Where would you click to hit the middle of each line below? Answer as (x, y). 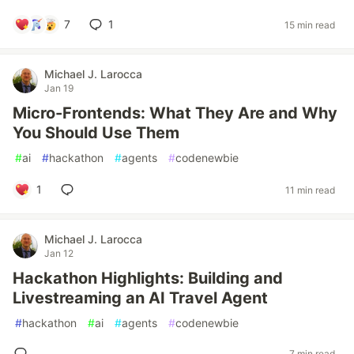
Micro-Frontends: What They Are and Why (175, 113)
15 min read (310, 24)
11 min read (310, 190)
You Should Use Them (96, 133)
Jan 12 (59, 253)
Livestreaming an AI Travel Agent (140, 298)
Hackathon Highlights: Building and (148, 278)
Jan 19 (59, 88)
